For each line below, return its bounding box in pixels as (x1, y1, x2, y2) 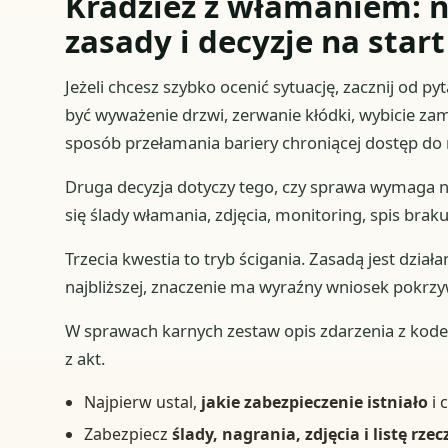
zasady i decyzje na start (64, 20, 445, 63)
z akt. (64, 346, 105, 370)
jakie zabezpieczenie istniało (201, 390, 429, 413)
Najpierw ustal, (84, 390, 202, 413)
